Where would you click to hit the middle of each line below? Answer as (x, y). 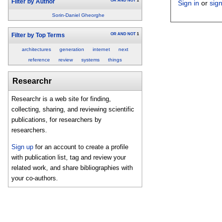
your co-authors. (35, 178)
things (115, 59)
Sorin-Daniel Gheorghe (78, 15)
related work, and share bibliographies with (72, 168)
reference (39, 59)
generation (72, 49)
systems (90, 59)
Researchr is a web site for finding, (61, 99)
